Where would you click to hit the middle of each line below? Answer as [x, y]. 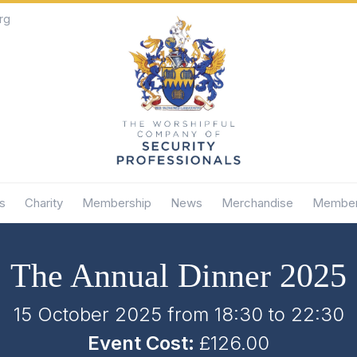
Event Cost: [143, 343]
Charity [43, 202]
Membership [116, 202]
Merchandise [257, 202]
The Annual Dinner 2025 [178, 275]
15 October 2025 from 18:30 [138, 314]
